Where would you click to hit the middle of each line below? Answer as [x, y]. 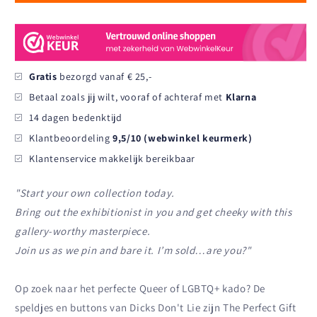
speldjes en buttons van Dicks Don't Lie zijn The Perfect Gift [156, 307]
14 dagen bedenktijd [76, 117]
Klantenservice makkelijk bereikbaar [112, 158]
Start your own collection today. [97, 192]
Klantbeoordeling [71, 138]
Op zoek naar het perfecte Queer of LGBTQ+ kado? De [140, 288]
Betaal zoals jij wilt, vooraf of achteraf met [127, 97]
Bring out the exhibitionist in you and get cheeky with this [154, 212]
